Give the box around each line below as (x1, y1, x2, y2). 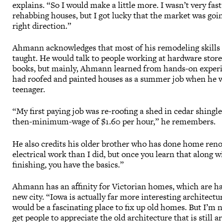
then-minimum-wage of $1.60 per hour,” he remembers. (12, 115, 216, 128)
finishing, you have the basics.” (12, 158, 126, 170)
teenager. (12, 83, 48, 95)
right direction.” (12, 19, 74, 32)
